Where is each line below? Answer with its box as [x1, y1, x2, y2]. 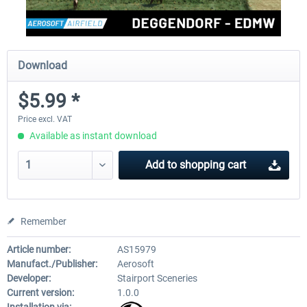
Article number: [7, 244, 71, 255]
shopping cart [179, 158, 246, 171]
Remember [21, 216, 66, 227]
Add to [145, 158, 177, 171]
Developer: [7, 273, 51, 284]
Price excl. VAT [18, 114, 72, 124]
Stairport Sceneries [116, 273, 197, 284]
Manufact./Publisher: [7, 258, 97, 269]
